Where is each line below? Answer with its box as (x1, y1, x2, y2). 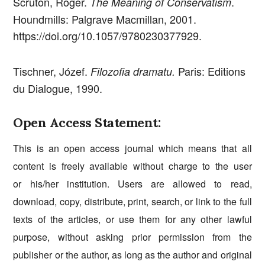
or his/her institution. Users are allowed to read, (13, 177, 252, 191)
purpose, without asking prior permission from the (13, 230, 252, 244)
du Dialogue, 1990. (13, 80, 103, 96)
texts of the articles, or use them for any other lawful (13, 212, 252, 227)
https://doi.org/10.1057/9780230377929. (13, 27, 202, 43)
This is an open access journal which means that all (13, 141, 252, 156)
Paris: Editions (175, 63, 246, 79)
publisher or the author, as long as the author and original (13, 248, 252, 262)
